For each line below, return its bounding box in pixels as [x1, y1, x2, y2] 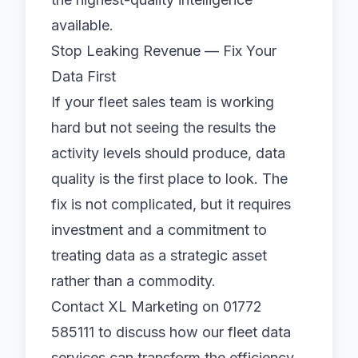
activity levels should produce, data [51, 145, 285, 161]
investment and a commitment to [51, 221, 267, 238]
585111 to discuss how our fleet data [51, 324, 291, 340]
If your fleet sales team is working [51, 93, 274, 110]
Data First [51, 68, 116, 85]
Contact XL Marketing [51, 298, 198, 315]
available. [51, 17, 113, 34]
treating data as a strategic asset [51, 247, 267, 264]
